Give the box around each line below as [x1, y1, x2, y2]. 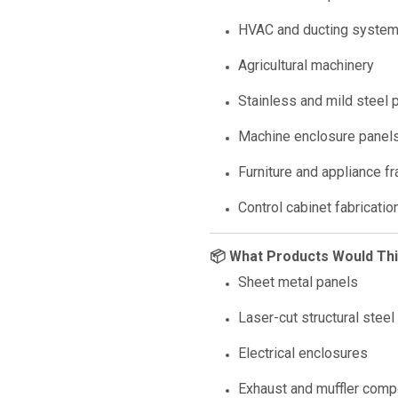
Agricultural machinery [238, 57, 374, 74]
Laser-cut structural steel [238, 309, 394, 326]
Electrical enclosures [238, 345, 368, 362]
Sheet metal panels [238, 274, 358, 291]
